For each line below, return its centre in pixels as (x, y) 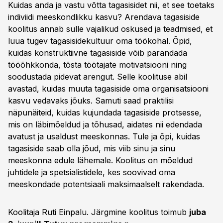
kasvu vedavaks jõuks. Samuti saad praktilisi (91, 101)
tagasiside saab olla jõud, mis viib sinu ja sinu (92, 148)
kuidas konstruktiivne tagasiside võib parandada (98, 53)
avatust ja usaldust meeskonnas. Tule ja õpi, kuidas (104, 136)
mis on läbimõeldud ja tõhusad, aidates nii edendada (105, 124)
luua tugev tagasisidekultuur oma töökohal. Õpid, (100, 41)
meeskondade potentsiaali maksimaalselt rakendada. (106, 184)
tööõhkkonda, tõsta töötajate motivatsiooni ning (97, 65)
